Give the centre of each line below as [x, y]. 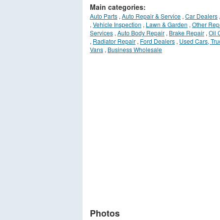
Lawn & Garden [167, 25]
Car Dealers [201, 16]
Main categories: [118, 7]
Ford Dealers [157, 41]
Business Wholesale [135, 50]
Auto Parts [104, 16]
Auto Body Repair [141, 33]
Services [101, 33]
